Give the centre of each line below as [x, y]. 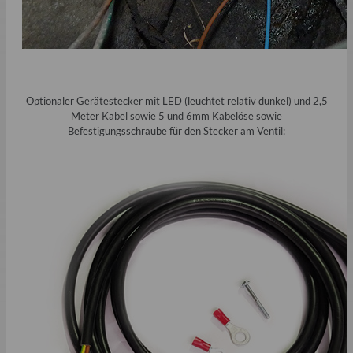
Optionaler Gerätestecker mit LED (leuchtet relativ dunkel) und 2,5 [176, 100]
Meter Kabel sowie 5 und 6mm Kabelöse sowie [176, 115]
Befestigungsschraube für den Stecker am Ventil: [176, 130]
